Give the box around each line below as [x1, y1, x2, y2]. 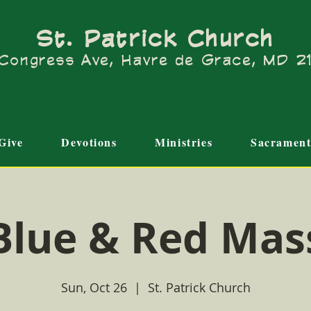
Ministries [155, 134, 213, 150]
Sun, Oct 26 [60, 279, 127, 296]
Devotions [61, 134, 117, 150]
